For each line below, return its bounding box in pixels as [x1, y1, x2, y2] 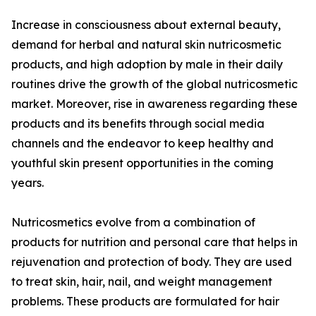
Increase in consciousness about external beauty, [11, 18, 281, 32]
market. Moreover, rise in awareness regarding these [11, 97, 298, 111]
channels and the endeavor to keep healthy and [11, 136, 274, 151]
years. [11, 176, 44, 190]
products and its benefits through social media [11, 116, 265, 131]
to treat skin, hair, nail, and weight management [11, 274, 272, 289]
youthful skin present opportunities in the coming [11, 156, 274, 171]
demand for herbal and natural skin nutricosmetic [11, 37, 281, 52]
